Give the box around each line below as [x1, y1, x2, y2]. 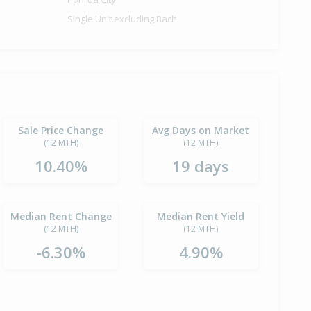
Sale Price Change [18, 124, 104, 137]
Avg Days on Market [152, 124, 250, 137]
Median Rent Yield [157, 210, 245, 224]
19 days [172, 155, 230, 177]
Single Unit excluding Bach [67, 12, 178, 26]
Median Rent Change [10, 210, 112, 224]
